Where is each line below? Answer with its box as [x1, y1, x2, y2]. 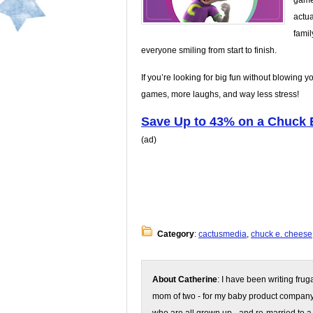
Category [157, 229, 194, 239]
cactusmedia [198, 229, 247, 239]
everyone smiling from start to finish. [141, 45, 277, 55]
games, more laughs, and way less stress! [141, 89, 299, 99]
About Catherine [152, 275, 217, 284]
